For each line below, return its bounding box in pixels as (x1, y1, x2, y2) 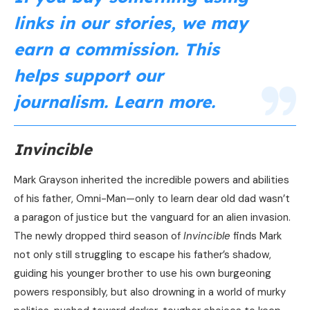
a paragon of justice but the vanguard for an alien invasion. (14, 210, 291, 225)
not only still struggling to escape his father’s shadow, (14, 248, 271, 262)
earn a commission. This (14, 39, 219, 60)
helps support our (14, 65, 163, 86)
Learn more (113, 91, 211, 113)
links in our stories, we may (14, 12, 248, 34)
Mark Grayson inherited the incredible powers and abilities (14, 173, 289, 188)
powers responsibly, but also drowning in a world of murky (14, 285, 286, 300)
